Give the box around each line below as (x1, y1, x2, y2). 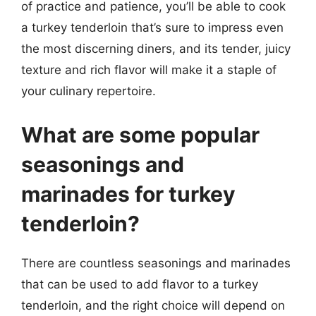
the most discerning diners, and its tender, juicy (21, 42, 291, 56)
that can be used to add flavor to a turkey (21, 276, 258, 291)
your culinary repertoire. (21, 84, 156, 98)
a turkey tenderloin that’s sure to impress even (21, 20, 284, 35)
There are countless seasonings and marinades (21, 255, 291, 270)
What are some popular (21, 121, 260, 147)
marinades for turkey (21, 181, 236, 207)
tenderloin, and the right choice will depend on (21, 298, 285, 312)
